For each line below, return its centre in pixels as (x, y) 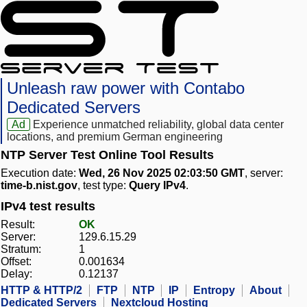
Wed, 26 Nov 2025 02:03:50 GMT (162, 173)
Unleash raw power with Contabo (126, 88)
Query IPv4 (157, 186)
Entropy (214, 291)
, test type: (103, 186)
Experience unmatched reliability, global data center (159, 125)
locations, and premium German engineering (115, 137)
